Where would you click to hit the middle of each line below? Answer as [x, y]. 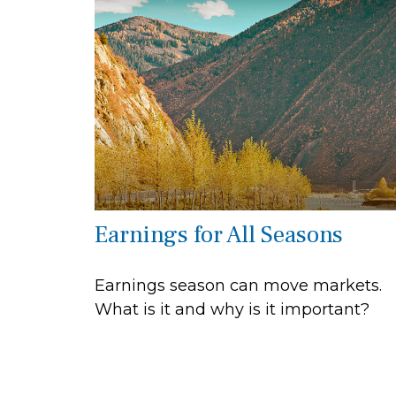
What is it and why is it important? [232, 309]
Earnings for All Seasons [219, 234]
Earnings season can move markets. [238, 285]
